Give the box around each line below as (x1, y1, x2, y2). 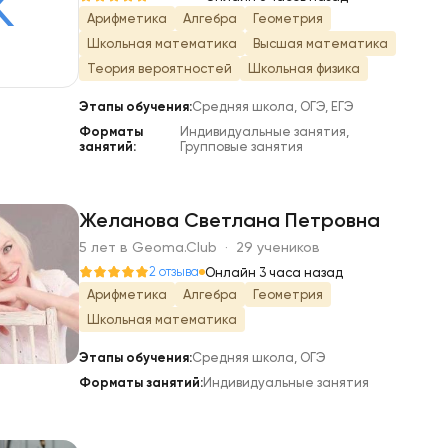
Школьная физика (248, 61, 360, 76)
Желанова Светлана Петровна (79, 208, 380, 232)
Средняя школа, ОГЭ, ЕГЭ (192, 99, 354, 114)
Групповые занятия (179, 139, 303, 154)
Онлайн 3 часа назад (205, 264, 343, 280)
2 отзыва (149, 264, 199, 279)
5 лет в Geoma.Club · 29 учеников (79, 239, 320, 255)
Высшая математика (253, 36, 388, 51)
